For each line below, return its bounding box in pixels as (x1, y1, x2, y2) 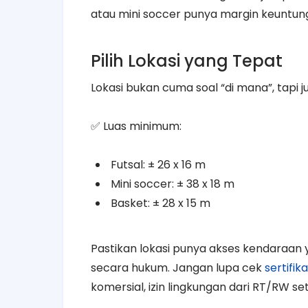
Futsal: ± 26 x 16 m (108, 156, 206, 173)
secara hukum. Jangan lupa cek (91, 259, 265, 276)
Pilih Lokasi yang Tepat (91, 49, 283, 72)
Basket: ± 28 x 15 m (108, 195, 210, 211)
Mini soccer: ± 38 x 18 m (108, 175, 234, 192)
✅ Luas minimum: (91, 118, 181, 134)
